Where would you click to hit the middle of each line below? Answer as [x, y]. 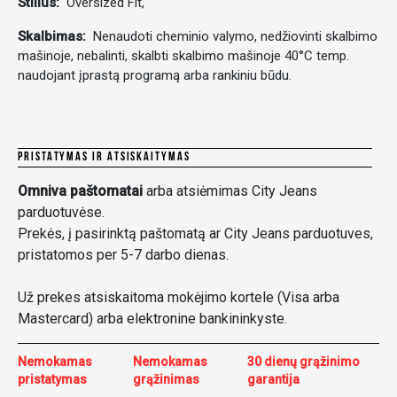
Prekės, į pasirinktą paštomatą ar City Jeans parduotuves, [195, 234]
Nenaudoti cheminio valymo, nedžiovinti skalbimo [234, 36]
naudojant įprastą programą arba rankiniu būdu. [155, 75]
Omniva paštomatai [80, 191]
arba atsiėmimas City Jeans [230, 191]
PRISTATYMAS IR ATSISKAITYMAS [104, 157]
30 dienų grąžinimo [303, 362]
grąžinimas [167, 379]
